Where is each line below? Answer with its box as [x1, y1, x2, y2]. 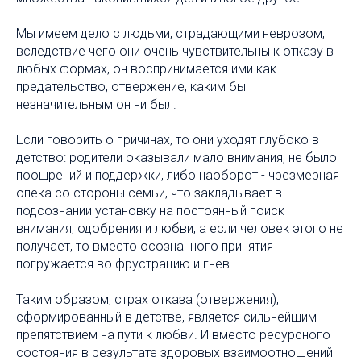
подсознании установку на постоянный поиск [16, 202, 284, 218]
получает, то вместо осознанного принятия [16, 238, 273, 254]
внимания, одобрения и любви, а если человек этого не [16, 220, 343, 236]
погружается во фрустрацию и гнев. [16, 255, 233, 272]
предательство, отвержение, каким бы [16, 78, 246, 94]
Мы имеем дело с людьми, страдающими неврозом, [16, 25, 325, 41]
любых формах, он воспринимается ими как [16, 60, 276, 77]
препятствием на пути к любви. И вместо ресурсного [16, 326, 330, 342]
